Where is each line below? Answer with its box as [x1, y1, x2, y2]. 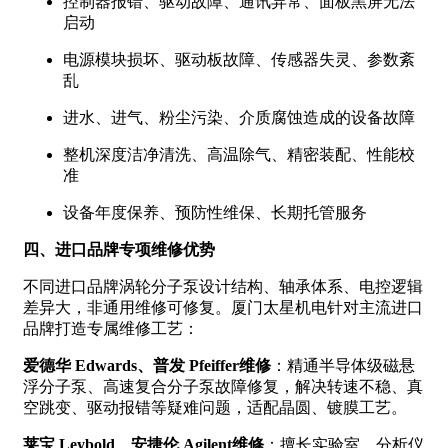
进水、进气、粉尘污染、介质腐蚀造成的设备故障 [63, 108, 415, 126]
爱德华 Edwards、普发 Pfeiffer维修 [23, 356, 271, 374]
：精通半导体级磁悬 [271, 356, 415, 374]
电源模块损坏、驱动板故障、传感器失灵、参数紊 [63, 50, 415, 68]
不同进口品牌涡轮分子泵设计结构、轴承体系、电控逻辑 [23, 277, 423, 295]
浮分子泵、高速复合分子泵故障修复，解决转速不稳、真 [23, 377, 423, 395]
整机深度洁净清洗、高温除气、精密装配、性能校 [63, 145, 415, 163]
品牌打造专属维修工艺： [23, 319, 199, 337]
